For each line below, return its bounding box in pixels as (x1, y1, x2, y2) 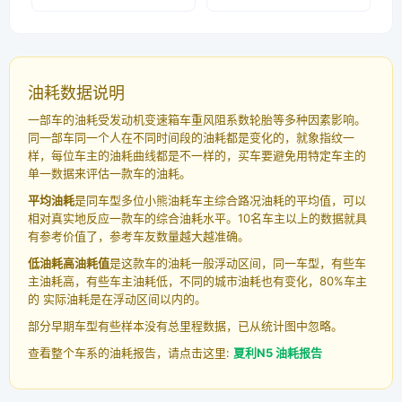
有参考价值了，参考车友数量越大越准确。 (28, 229, 249, 244)
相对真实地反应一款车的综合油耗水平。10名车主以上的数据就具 (28, 211, 367, 226)
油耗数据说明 (28, 83, 125, 103)
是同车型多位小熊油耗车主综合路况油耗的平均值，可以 (74, 193, 366, 208)
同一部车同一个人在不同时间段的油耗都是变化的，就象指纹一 (28, 130, 354, 145)
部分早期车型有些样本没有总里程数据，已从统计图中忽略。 (28, 319, 343, 334)
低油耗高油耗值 (28, 256, 109, 271)
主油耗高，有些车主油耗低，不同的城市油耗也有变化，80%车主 (28, 274, 367, 289)
